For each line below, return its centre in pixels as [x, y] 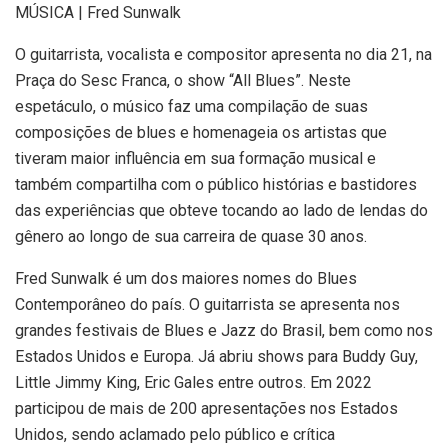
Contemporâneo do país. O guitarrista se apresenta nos [207, 304]
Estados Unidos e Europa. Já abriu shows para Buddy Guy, [216, 356]
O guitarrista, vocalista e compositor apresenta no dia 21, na [223, 54]
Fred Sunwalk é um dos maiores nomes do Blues [186, 278]
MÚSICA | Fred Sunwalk [98, 12]
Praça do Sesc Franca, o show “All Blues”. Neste [183, 80]
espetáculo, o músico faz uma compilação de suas [191, 106]
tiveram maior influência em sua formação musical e [195, 158]
